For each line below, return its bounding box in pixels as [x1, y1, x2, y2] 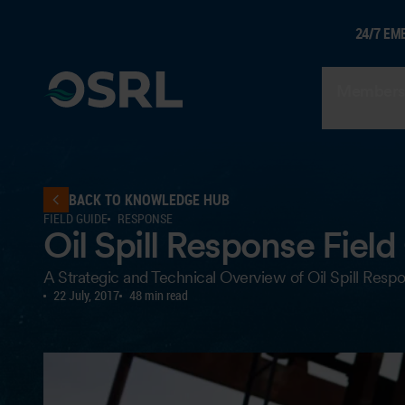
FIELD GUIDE [43, 210, 108, 227]
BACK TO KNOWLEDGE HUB [69, 190, 230, 210]
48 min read [129, 287, 188, 304]
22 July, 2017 [53, 287, 119, 304]
